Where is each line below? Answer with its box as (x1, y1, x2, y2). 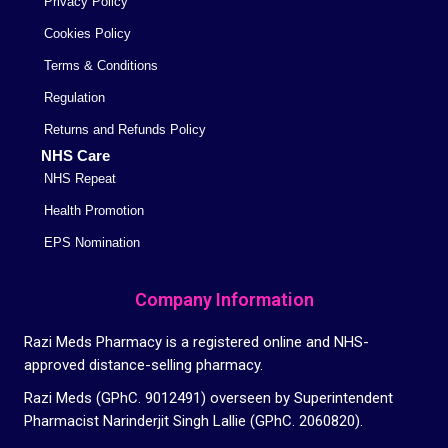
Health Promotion (44, 204, 144, 219)
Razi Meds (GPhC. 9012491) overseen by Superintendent (24, 388, 393, 407)
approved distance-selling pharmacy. (24, 355, 267, 374)
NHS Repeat (44, 172, 116, 187)
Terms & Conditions (44, 58, 158, 73)
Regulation (44, 90, 105, 105)
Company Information (134, 288, 314, 310)
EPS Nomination (44, 236, 140, 251)
